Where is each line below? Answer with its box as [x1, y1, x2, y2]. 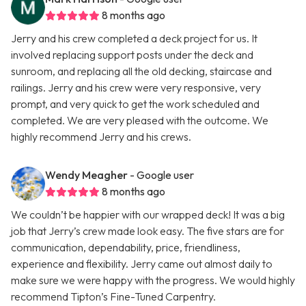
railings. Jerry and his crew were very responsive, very [11, 81, 261, 95]
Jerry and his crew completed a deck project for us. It [11, 31, 258, 46]
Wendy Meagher [45, 168, 128, 182]
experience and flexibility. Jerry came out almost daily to [11, 257, 273, 271]
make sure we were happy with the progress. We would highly [11, 273, 295, 288]
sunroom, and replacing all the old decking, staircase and [11, 64, 272, 79]
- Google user [130, 168, 194, 182]
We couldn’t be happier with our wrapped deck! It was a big [11, 208, 285, 222]
